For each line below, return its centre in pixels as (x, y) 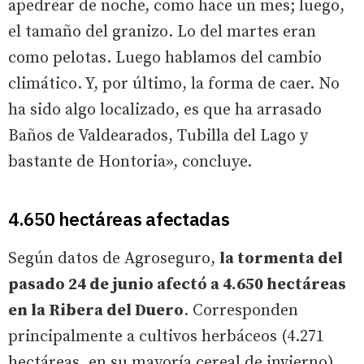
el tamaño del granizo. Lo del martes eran (162, 32)
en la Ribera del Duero (96, 310)
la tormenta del (281, 258)
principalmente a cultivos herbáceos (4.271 (166, 336)
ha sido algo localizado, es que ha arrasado (165, 110)
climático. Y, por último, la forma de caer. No (174, 84)
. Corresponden (241, 310)
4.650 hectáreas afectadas (119, 219)
